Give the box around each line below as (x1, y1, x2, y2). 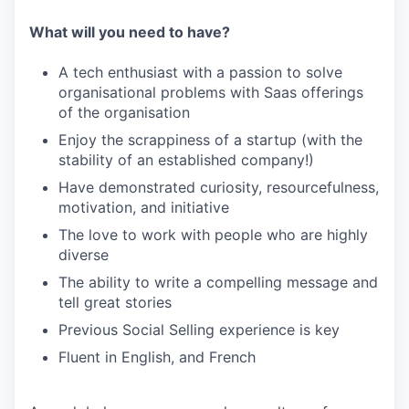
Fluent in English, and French (58, 348, 256, 366)
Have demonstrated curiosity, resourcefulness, (58, 178, 379, 196)
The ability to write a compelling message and (58, 273, 378, 291)
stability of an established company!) (58, 151, 314, 169)
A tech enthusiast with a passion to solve (58, 63, 342, 81)
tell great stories (58, 293, 172, 311)
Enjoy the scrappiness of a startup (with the (58, 131, 362, 149)
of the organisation (58, 103, 190, 121)
